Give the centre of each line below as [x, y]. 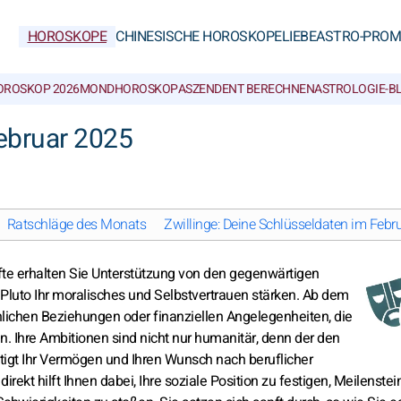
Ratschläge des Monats [76, 225]
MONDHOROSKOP [128, 89]
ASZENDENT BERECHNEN [246, 89]
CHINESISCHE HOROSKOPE [199, 37]
